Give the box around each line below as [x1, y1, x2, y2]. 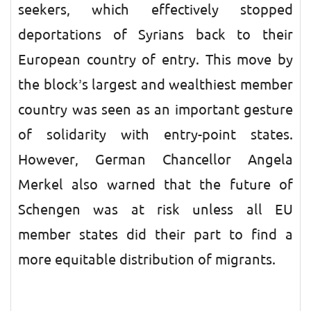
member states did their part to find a [18, 226, 293, 244]
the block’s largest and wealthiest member [18, 76, 293, 94]
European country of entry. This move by [18, 51, 293, 69]
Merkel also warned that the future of [18, 176, 293, 194]
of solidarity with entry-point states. [18, 126, 293, 144]
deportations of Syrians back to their [18, 26, 293, 44]
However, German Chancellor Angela [18, 151, 293, 169]
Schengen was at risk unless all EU [18, 201, 293, 219]
